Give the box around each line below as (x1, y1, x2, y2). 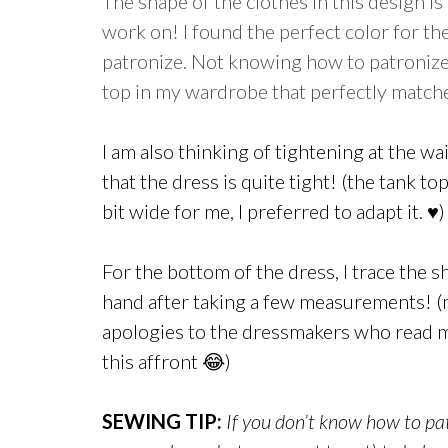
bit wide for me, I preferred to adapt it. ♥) (102, 199, 445, 223)
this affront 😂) (102, 349, 231, 373)
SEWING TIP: (102, 409, 222, 433)
